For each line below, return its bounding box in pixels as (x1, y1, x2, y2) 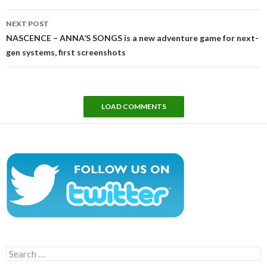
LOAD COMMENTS (101, 101, 166, 111)
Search (5, 246, 31, 256)
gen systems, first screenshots (6, 46, 126, 57)
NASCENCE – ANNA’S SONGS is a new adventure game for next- (6, 32, 259, 43)
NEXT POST (6, 18, 49, 28)
